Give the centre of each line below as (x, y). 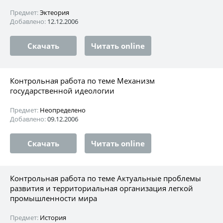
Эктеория (55, 12)
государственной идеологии (62, 90)
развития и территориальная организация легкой (102, 188)
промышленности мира (54, 198)
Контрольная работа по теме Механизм (82, 80)
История (53, 217)
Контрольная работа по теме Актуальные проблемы (106, 178)
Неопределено (63, 110)
